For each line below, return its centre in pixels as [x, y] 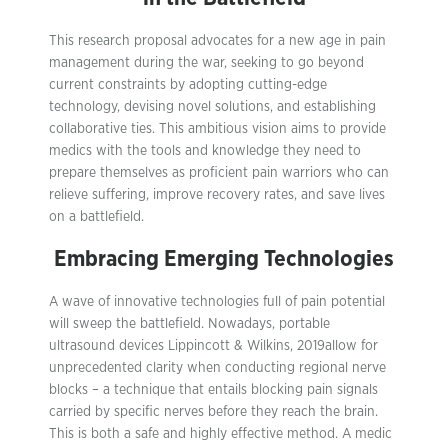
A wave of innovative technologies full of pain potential [217, 301]
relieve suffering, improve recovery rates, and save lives [217, 194]
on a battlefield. [96, 216]
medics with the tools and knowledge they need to [205, 150]
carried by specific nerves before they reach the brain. [213, 411]
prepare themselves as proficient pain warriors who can [219, 172]
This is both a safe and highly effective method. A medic [220, 433]
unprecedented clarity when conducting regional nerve [217, 367]
